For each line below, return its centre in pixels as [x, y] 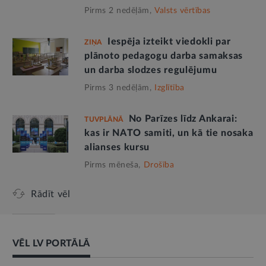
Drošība [159, 165]
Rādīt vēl [51, 194]
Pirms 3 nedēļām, [118, 88]
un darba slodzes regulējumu [151, 70]
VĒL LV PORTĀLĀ [51, 244]
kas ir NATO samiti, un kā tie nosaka [169, 133]
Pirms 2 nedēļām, [118, 11]
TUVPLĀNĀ [104, 120]
